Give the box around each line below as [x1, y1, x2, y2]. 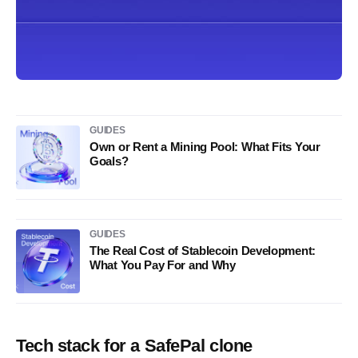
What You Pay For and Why [89, 258, 236, 272]
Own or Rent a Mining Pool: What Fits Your [89, 140, 320, 153]
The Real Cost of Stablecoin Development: [89, 244, 316, 257]
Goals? [89, 154, 129, 168]
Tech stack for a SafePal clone [16, 336, 253, 356]
